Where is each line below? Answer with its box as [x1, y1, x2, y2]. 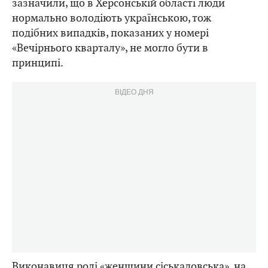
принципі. [12, 56, 63, 70]
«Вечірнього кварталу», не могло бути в [12, 41, 208, 55]
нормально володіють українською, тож [12, 11, 211, 25]
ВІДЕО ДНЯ [114, 86, 154, 97]
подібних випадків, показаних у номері [12, 26, 209, 40]
